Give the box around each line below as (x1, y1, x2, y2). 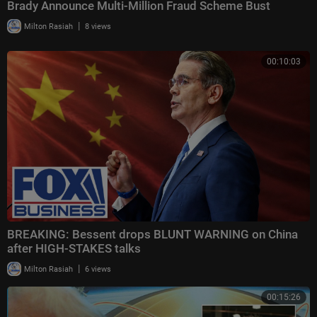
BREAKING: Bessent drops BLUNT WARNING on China (7, 226, 298, 241)
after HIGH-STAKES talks (7, 241, 141, 255)
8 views (85, 21, 111, 31)
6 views (85, 264, 111, 274)
